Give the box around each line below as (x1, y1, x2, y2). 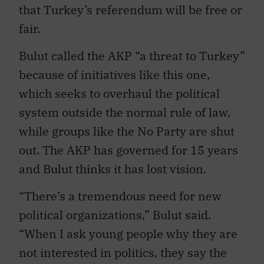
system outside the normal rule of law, (19, 98, 230, 114)
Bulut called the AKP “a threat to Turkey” (19, 41, 245, 58)
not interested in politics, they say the (19, 239, 227, 255)
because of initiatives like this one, (19, 60, 210, 77)
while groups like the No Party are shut (19, 117, 235, 133)
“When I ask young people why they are (19, 220, 237, 236)
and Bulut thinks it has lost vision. (19, 154, 206, 171)
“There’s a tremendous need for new (19, 182, 222, 199)
